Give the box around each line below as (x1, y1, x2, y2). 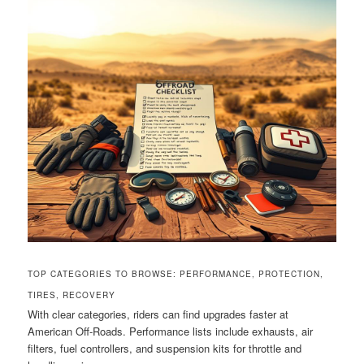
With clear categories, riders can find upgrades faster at (28, 306, 289, 323)
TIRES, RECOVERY (28, 289, 116, 301)
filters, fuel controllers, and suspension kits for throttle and (28, 340, 302, 357)
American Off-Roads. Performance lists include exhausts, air (28, 323, 314, 340)
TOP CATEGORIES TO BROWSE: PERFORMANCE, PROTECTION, (28, 268, 324, 280)
